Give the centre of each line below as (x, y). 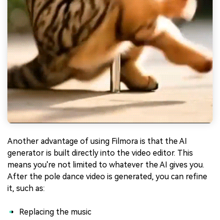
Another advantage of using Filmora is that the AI (97, 141)
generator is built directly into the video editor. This (100, 153)
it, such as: (26, 189)
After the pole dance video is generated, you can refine (107, 177)
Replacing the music (55, 212)
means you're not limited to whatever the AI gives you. (106, 165)
